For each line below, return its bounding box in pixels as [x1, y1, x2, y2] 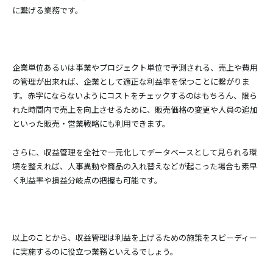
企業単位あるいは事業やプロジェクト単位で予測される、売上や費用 [12, 62, 258, 73]
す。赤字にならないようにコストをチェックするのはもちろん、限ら [12, 90, 257, 101]
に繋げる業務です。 [12, 4, 83, 16]
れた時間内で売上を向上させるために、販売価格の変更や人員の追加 [12, 104, 258, 115]
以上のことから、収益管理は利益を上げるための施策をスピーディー [12, 232, 257, 243]
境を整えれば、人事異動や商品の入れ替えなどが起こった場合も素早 [12, 160, 257, 172]
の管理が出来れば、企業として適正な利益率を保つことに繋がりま [12, 76, 250, 87]
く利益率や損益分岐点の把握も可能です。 [12, 174, 162, 186]
